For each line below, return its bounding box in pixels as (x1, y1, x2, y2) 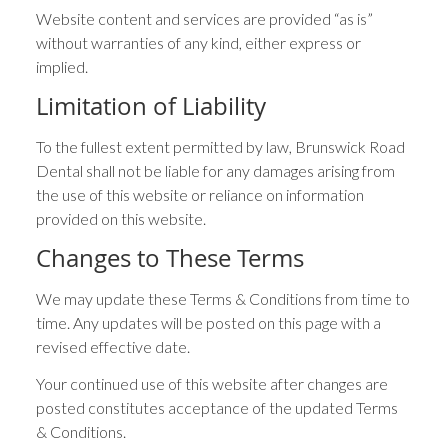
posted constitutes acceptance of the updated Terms (36, 397, 399, 417)
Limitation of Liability (36, 89, 267, 122)
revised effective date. (36, 336, 191, 356)
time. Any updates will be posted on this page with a (36, 312, 382, 332)
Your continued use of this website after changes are (36, 373, 389, 393)
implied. (36, 56, 89, 76)
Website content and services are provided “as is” (36, 8, 374, 28)
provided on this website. (36, 208, 207, 228)
